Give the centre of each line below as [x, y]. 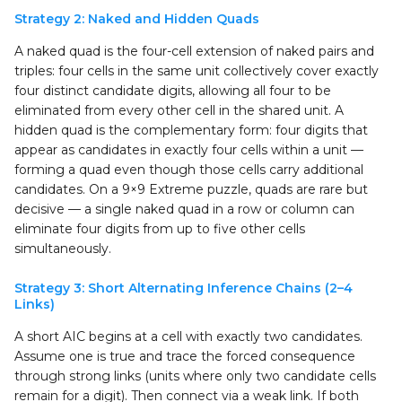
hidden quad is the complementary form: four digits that [191, 130]
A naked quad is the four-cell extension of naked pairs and [194, 51]
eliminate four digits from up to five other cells [160, 229]
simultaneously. [63, 249]
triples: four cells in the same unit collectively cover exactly [197, 71]
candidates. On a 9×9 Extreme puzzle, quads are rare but [191, 189]
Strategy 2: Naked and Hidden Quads [137, 19]
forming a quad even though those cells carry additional [189, 170]
